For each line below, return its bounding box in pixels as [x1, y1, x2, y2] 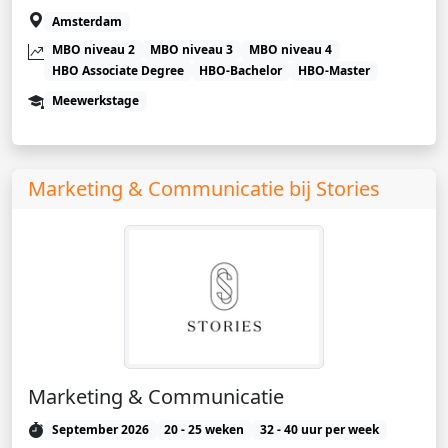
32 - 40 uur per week [259, 420, 379, 438]
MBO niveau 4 [248, 41, 332, 59]
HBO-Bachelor [199, 61, 283, 79]
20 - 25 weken [164, 420, 245, 438]
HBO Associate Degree [51, 61, 184, 79]
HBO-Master [297, 61, 370, 79]
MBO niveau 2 [51, 41, 135, 59]
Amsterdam [51, 13, 122, 31]
